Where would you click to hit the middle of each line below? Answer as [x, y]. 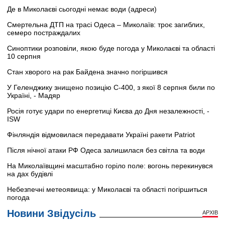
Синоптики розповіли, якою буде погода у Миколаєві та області [111, 48]
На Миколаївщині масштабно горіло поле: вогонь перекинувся [110, 165]
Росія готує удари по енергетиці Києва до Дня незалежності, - [108, 111]
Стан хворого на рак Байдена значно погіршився [87, 72]
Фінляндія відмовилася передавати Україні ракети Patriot [101, 134]
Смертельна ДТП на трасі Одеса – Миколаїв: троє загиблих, [106, 24]
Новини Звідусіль [51, 213]
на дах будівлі [30, 174]
